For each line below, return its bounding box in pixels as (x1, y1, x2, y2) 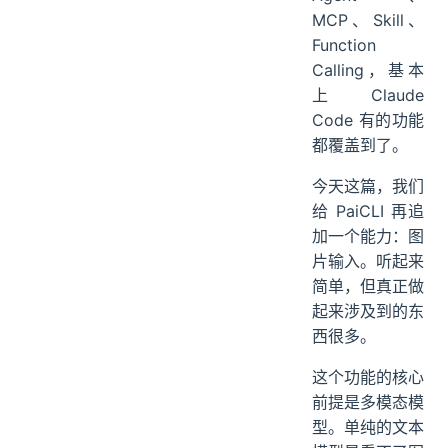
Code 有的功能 (312, 110, 424, 130)
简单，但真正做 (312, 276, 424, 296)
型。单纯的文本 (312, 417, 424, 437)
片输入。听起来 (312, 251, 424, 271)
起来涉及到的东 (312, 301, 424, 321)
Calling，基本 (312, 60, 424, 80)
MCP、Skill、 (312, 10, 424, 30)
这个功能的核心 (312, 367, 424, 387)
